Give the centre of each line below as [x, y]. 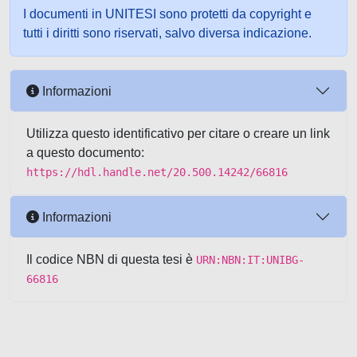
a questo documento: [85, 153]
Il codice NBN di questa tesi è [111, 259]
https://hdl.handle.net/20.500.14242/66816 [157, 172]
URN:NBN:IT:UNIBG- [250, 260]
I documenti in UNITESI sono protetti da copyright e [167, 14]
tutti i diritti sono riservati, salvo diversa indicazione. [167, 33]
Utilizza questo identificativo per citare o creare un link [178, 133]
